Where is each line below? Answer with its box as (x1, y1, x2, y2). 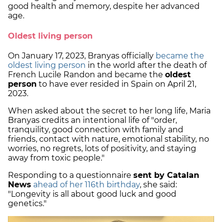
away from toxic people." (8, 153, 105, 163)
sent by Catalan (133, 170, 199, 180)
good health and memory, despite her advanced (8, 1, 200, 11)
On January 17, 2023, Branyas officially (8, 51, 156, 60)
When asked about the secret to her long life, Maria (8, 106, 211, 115)
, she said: (140, 179, 177, 189)
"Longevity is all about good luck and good (8, 189, 176, 199)
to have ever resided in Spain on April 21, (37, 79, 196, 89)
